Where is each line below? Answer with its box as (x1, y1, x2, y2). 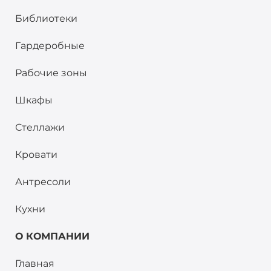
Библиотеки (15, 12, 77, 24)
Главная (15, 257, 54, 269)
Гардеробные (15, 39, 85, 51)
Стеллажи (15, 121, 65, 133)
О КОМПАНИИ (15, 230, 90, 242)
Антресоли (15, 175, 71, 188)
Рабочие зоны (15, 67, 87, 79)
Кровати (15, 148, 57, 160)
